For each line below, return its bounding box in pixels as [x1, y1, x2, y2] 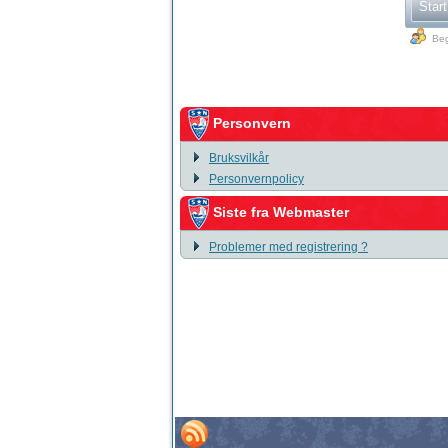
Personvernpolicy [209, 172, 304, 186]
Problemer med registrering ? [209, 240, 368, 254]
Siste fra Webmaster [213, 203, 349, 220]
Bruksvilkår [209, 151, 269, 165]
